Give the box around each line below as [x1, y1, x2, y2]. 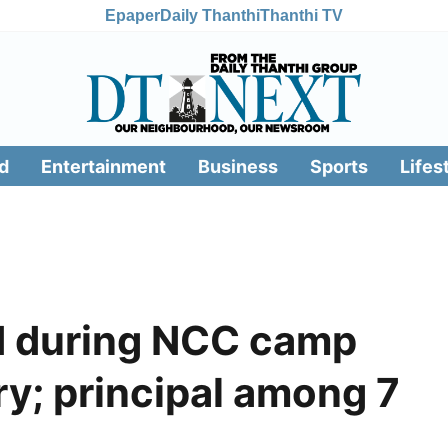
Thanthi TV [260, 6, 343, 24]
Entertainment [40, 155, 166, 177]
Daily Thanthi [160, 6, 260, 24]
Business [197, 155, 278, 177]
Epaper [105, 6, 160, 24]
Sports [309, 155, 368, 177]
